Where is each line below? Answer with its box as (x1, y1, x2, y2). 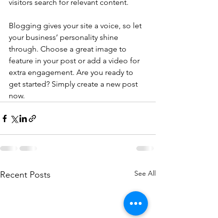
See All (134, 169, 156, 178)
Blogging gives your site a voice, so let (9, 21, 144, 31)
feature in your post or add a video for (9, 56, 142, 66)
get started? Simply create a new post (9, 79, 140, 89)
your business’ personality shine (9, 33, 120, 42)
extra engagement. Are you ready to (9, 68, 135, 77)
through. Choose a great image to (9, 44, 128, 54)
